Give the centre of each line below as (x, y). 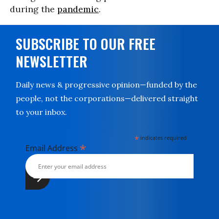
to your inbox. (41, 112)
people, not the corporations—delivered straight (107, 98)
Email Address (53, 148)
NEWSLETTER (52, 61)
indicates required (163, 138)
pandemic (78, 9)
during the (33, 9)
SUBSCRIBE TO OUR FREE (86, 44)
